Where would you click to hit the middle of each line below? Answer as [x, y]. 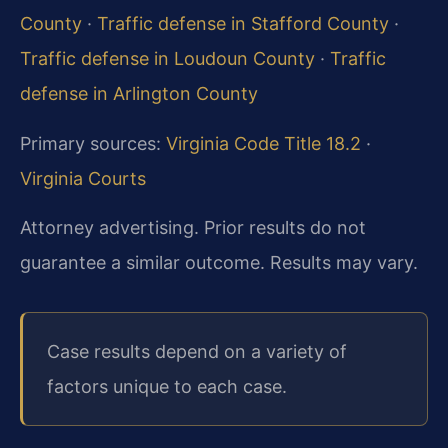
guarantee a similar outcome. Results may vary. [219, 262]
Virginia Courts [83, 178]
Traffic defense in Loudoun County [167, 59]
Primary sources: [93, 143]
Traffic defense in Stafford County [243, 24]
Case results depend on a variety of [197, 352]
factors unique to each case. [167, 387]
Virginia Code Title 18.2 [263, 143]
